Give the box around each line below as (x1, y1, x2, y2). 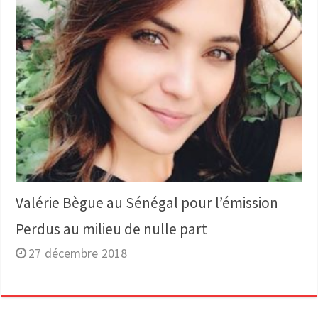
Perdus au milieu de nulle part (16, 219, 208, 239)
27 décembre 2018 (28, 245, 127, 262)
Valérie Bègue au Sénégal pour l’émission (16, 193, 279, 213)
